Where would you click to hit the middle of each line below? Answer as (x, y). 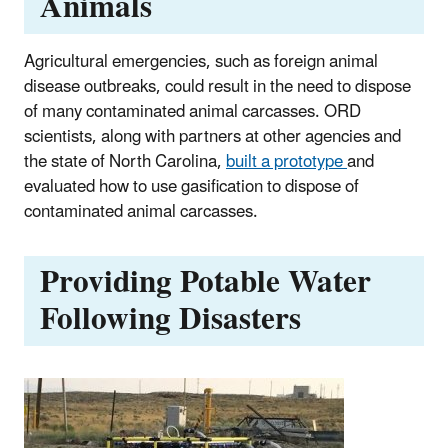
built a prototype (286, 161)
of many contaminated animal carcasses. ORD (192, 111)
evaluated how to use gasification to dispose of (191, 186)
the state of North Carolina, (125, 161)
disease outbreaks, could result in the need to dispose (217, 86)
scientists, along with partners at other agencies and (212, 136)
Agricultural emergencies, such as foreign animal (201, 61)
